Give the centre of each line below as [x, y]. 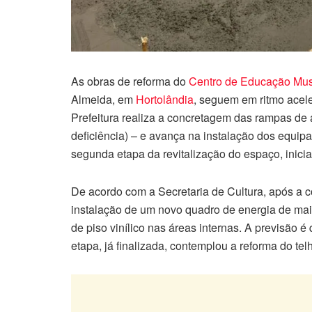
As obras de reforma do [130, 81]
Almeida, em [103, 100]
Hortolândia [165, 100]
